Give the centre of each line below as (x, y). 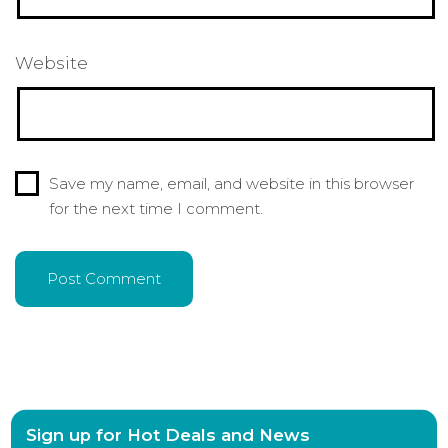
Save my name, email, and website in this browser (231, 184)
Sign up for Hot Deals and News (168, 434)
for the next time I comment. (155, 209)
